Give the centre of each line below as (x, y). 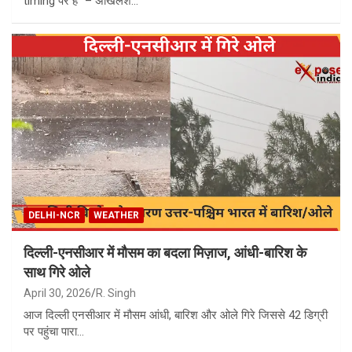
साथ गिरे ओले (57, 272)
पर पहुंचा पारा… (54, 331)
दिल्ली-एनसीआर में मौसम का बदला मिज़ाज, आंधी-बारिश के (165, 252)
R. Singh (116, 293)
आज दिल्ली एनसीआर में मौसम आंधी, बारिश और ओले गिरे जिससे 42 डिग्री (176, 315)
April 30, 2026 (57, 293)
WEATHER (116, 215)
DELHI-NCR (54, 215)
